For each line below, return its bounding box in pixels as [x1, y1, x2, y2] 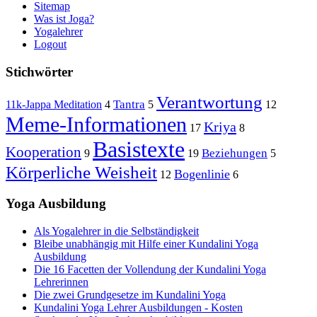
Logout [34, 38, 67, 51]
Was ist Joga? [34, 13, 94, 25]
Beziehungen [202, 146, 267, 161]
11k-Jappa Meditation [6, 98, 102, 111]
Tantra [113, 98, 145, 112]
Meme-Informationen [6, 113, 187, 137]
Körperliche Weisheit [6, 163, 157, 183]
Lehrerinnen [34, 275, 88, 288]
